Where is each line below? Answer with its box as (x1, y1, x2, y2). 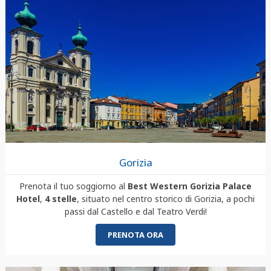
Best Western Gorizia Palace (128, 180, 252, 192)
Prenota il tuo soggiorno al (19, 180, 128, 192)
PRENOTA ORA (108, 229, 163, 240)
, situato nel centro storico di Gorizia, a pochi (77, 192, 255, 204)
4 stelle (45, 192, 77, 204)
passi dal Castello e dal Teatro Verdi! (64, 205, 207, 217)
